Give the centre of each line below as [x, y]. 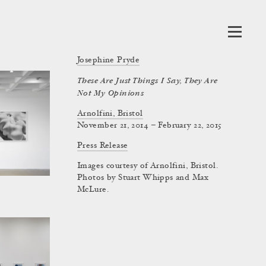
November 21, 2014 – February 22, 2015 [150, 126]
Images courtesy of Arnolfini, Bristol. [148, 166]
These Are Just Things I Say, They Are [148, 81]
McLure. [93, 190]
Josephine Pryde [109, 61]
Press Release [103, 146]
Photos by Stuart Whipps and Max [143, 178]
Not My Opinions [111, 93]
